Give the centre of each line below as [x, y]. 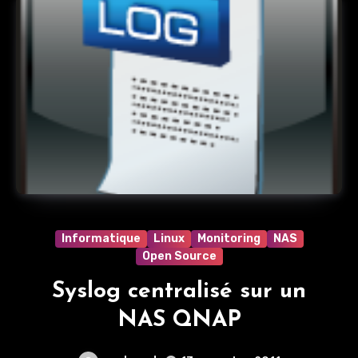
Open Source [179, 257]
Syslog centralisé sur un [179, 292]
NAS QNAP [179, 321]
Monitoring [229, 239]
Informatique [101, 239]
